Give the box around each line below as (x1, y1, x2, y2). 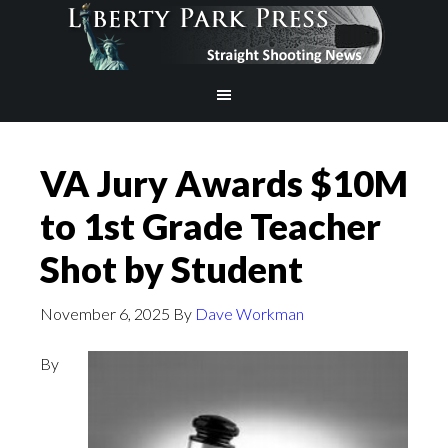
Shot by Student (40, 247, 303, 291)
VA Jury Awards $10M (40, 161, 408, 205)
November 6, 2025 (40, 304, 170, 323)
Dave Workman (195, 304, 304, 323)
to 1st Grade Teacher (40, 204, 381, 248)
